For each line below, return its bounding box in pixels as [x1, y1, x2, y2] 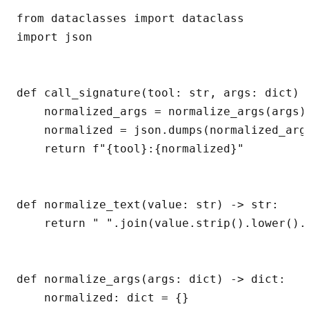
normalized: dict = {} [17, 291, 189, 305]
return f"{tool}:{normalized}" [17, 142, 244, 156]
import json [17, 30, 92, 44]
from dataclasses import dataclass [17, 12, 244, 26]
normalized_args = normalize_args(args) [17, 105, 306, 119]
